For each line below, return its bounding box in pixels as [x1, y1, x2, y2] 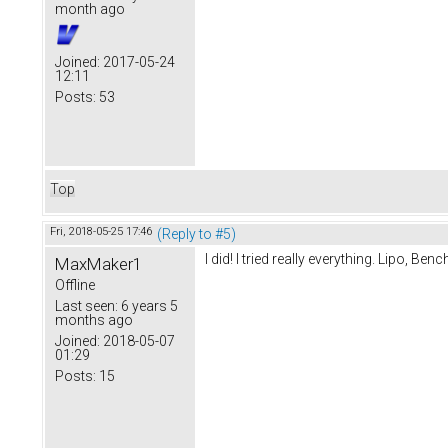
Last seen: [55, 297, 118, 314]
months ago [55, 311, 133, 328]
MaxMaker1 [55, 253, 142, 274]
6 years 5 [118, 297, 178, 314]
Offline [55, 276, 95, 293]
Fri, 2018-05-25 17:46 [50, 224, 152, 238]
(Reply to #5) [157, 225, 236, 242]
